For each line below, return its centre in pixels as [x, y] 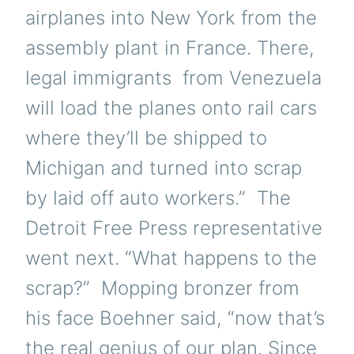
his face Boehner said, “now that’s [175, 318]
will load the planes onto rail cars [171, 108]
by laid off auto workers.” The [158, 198]
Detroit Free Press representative [174, 228]
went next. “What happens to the [171, 258]
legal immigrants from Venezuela [173, 78]
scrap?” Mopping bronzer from [162, 288]
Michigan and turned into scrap [164, 168]
